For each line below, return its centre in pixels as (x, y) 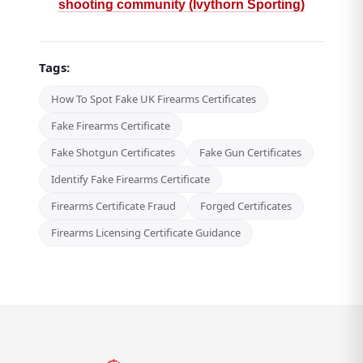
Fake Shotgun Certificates (113, 153)
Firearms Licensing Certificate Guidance (146, 233)
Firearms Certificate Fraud (113, 206)
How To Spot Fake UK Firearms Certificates (154, 99)
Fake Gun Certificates (250, 153)
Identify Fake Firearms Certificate (130, 179)
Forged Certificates (246, 206)
